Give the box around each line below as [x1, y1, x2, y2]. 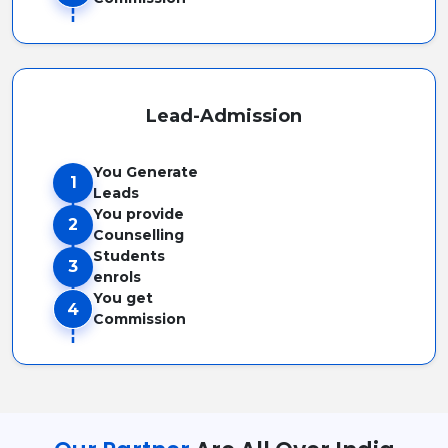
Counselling [93, 225, 184, 244]
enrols [93, 267, 141, 286]
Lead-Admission [146, 104, 302, 127]
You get [93, 288, 153, 307]
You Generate [93, 162, 198, 181]
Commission [93, 309, 186, 328]
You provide [93, 204, 184, 223]
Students [93, 246, 165, 265]
